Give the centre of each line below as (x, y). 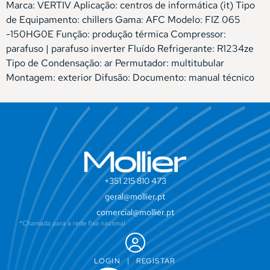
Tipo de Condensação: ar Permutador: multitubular (115, 63)
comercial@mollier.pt (135, 212)
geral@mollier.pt (135, 197)
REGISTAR (156, 261)
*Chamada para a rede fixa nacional (72, 223)
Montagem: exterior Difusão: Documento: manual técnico (130, 78)
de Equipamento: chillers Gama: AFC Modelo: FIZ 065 (123, 20)
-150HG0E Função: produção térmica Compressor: (116, 34)
